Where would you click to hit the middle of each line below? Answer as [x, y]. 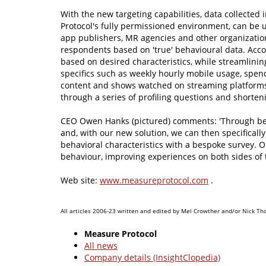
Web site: [80, 180]
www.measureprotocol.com [154, 180]
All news [101, 246]
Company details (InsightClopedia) [152, 258]
